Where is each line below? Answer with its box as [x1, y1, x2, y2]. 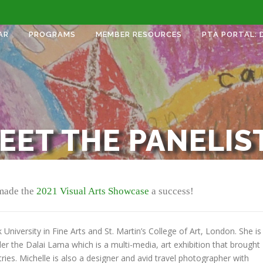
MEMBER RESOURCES [96, 30, 182, 39]
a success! [149, 186, 194, 197]
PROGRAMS [29, 30, 76, 39]
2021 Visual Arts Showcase [36, 186, 149, 197]
